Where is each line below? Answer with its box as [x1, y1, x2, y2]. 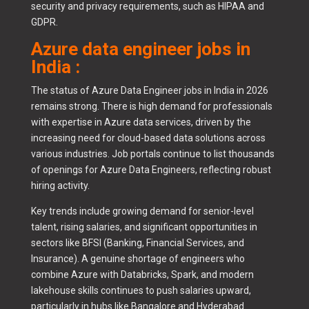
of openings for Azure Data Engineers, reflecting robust [30, 164, 271, 176]
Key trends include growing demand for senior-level [30, 206, 254, 217]
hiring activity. [30, 180, 90, 192]
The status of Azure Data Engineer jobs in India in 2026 [30, 85, 268, 97]
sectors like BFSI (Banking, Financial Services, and [30, 237, 244, 249]
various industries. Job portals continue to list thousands [30, 148, 275, 160]
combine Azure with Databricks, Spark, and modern [30, 269, 254, 281]
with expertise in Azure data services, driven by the [30, 117, 251, 128]
